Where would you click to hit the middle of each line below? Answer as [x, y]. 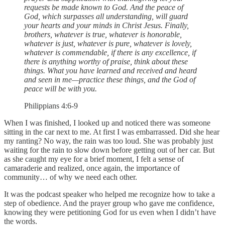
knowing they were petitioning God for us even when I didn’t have [110, 212]
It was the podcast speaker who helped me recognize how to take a [109, 194]
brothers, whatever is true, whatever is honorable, [103, 34]
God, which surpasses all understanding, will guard [106, 16]
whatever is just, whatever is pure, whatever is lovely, [108, 43]
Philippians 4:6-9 [51, 105]
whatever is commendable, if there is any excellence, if [110, 52]
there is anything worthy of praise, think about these [106, 61]
